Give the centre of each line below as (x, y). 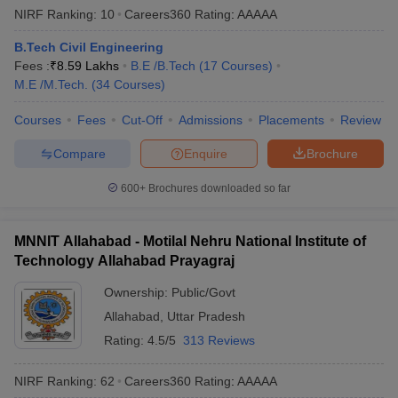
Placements (291, 120)
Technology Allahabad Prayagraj (124, 261)
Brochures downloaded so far (218, 188)
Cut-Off (142, 120)
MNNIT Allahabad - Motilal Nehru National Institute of (190, 241)
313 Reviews (219, 340)
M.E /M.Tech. (51, 84)
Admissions (211, 120)
